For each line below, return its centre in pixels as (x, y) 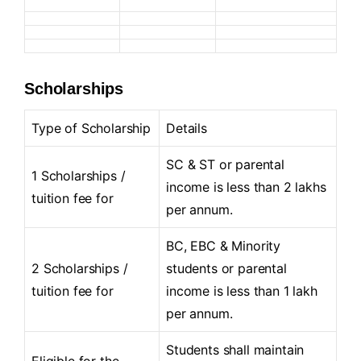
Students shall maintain (235, 349)
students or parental (226, 268)
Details (187, 128)
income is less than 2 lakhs (246, 187)
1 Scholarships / (79, 175)
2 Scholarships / (80, 268)
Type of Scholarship (91, 128)
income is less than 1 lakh (242, 290)
